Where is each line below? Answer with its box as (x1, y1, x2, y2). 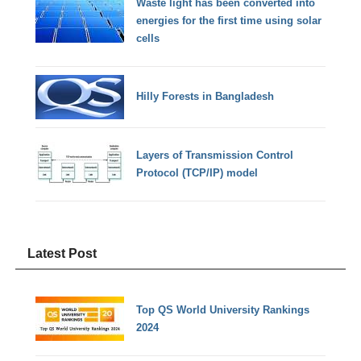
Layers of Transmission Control (136, 148, 294, 161)
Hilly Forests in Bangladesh (136, 90, 275, 103)
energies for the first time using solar (136, 14, 322, 27)
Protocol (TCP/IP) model (136, 166, 259, 179)
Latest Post (27, 247, 98, 261)
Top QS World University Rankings (136, 303, 310, 316)
